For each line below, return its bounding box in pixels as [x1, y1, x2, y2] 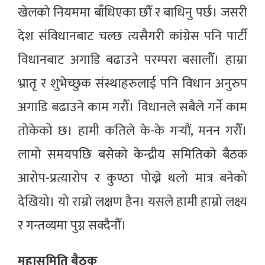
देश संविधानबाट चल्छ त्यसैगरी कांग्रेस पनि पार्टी [18, 25, 247, 48]
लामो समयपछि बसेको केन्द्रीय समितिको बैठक [18, 144, 247, 166]
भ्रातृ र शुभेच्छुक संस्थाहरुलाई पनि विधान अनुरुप [18, 73, 247, 95]
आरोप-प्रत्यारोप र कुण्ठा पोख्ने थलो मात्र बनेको [18, 167, 247, 190]
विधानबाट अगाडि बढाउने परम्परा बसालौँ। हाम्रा [18, 49, 247, 72]
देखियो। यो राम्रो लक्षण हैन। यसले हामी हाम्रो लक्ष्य [18, 191, 247, 214]
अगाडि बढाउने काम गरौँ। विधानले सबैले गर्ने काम [18, 96, 247, 119]
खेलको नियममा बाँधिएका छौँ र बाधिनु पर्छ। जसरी [18, 2, 247, 24]
